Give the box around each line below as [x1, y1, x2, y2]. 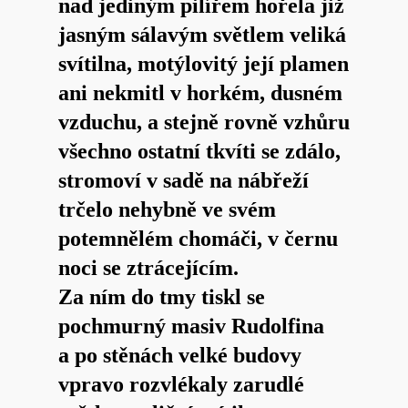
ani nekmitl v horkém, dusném [58, 80, 342, 105]
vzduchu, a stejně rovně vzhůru [58, 109, 350, 134]
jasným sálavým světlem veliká [58, 22, 346, 46]
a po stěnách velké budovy [58, 342, 301, 367]
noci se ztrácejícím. [58, 255, 239, 280]
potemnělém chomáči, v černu [58, 226, 338, 250]
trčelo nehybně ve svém [58, 197, 276, 221]
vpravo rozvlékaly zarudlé [58, 372, 304, 396]
